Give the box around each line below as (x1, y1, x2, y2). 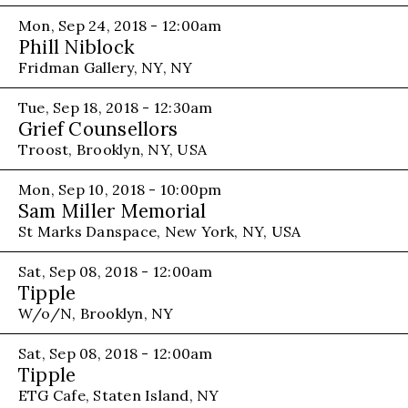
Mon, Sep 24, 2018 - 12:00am (18, 15, 222, 35)
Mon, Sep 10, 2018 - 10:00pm (18, 179, 222, 199)
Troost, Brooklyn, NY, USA (18, 139, 207, 158)
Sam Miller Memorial (18, 198, 207, 223)
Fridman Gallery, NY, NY (18, 57, 193, 76)
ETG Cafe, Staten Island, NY (18, 385, 219, 404)
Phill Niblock (18, 34, 136, 59)
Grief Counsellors (18, 116, 178, 141)
